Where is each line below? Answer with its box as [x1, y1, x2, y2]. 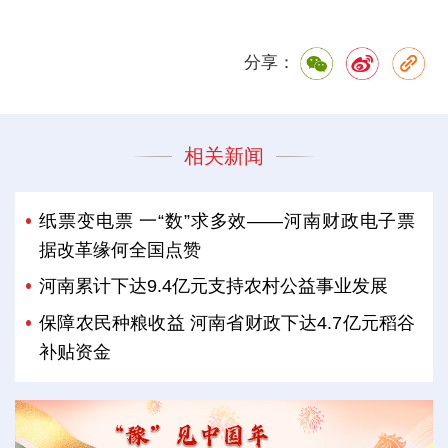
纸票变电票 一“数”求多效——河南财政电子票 [39, 211, 416, 232]
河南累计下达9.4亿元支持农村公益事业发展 [39, 276, 389, 297]
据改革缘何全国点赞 [39, 240, 202, 261]
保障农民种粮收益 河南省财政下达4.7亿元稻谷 [39, 312, 416, 333]
